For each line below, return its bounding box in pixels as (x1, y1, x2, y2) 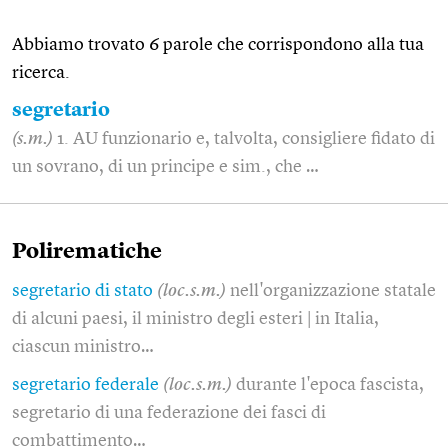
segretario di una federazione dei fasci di (12, 403, 326, 422)
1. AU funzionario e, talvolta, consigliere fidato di (57, 129, 435, 148)
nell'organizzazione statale (230, 281, 436, 300)
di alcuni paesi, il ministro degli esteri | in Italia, (12, 309, 379, 328)
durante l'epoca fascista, (236, 375, 424, 394)
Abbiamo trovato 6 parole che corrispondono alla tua (12, 35, 424, 54)
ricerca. (12, 63, 70, 82)
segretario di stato (12, 281, 153, 300)
